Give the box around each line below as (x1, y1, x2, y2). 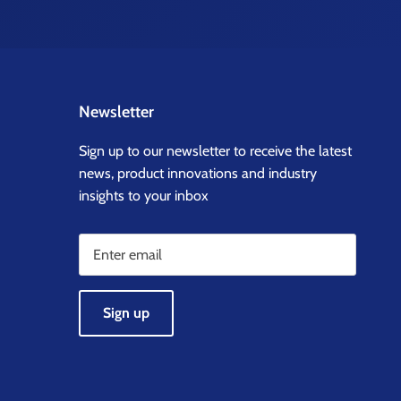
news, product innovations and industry (79, 165, 317, 183)
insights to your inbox (79, 187, 209, 205)
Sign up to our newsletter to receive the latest (79, 142, 352, 160)
